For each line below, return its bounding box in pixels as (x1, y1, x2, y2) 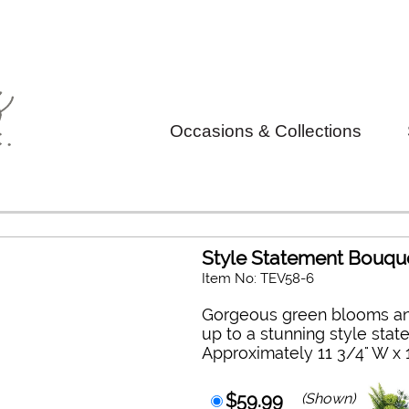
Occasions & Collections (170, 121, 362, 141)
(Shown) (301, 389, 356, 407)
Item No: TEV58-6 (202, 269, 315, 287)
